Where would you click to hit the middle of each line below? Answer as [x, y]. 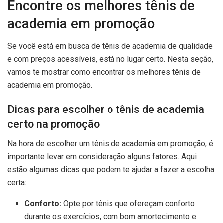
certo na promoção [54, 124]
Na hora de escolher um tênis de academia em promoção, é [110, 144]
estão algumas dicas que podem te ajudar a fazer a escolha [111, 170]
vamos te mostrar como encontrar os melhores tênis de [104, 72]
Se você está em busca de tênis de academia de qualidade [110, 46]
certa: [17, 183]
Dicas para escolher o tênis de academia [106, 110]
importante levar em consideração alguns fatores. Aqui [102, 157]
